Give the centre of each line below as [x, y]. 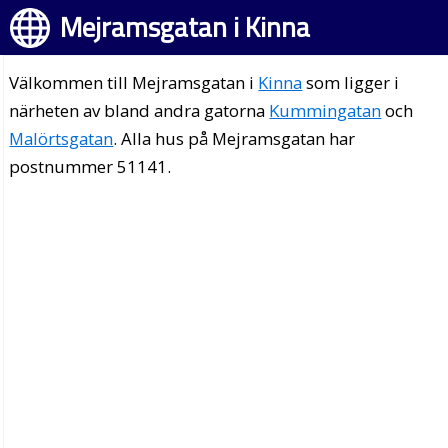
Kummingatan [325, 110]
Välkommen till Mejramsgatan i [134, 82]
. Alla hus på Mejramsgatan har [234, 138]
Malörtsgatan [61, 138]
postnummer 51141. [90, 166]
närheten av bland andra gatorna [139, 110]
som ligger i [351, 82]
